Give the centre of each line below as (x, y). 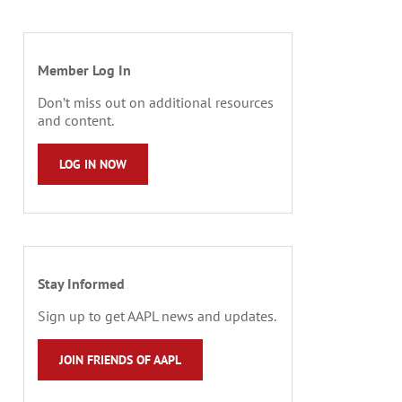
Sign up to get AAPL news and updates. (157, 315)
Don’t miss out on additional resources (156, 102)
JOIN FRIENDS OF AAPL (120, 359)
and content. (76, 120)
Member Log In (84, 70)
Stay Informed (81, 283)
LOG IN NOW (93, 164)
